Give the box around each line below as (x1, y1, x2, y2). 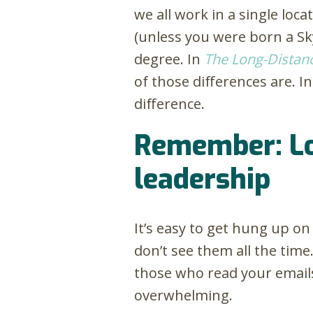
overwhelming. (134, 286, 233, 305)
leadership (134, 161, 270, 198)
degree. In (134, 50, 204, 69)
